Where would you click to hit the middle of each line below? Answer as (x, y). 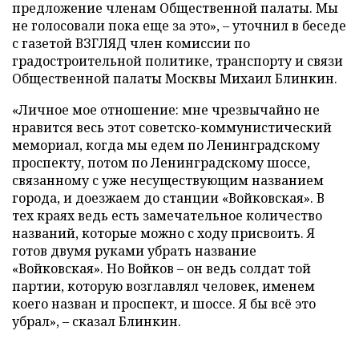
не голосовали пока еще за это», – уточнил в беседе (179, 26)
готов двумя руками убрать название (134, 251)
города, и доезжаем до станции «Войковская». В (168, 198)
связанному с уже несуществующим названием (168, 180)
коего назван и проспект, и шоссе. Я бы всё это (164, 304)
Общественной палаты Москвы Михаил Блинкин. (175, 79)
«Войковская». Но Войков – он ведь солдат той (161, 268)
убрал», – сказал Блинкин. (97, 321)
